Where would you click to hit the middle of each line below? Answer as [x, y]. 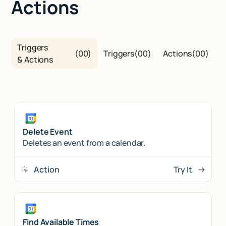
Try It [183, 170]
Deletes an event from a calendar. [84, 143]
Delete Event [48, 131]
